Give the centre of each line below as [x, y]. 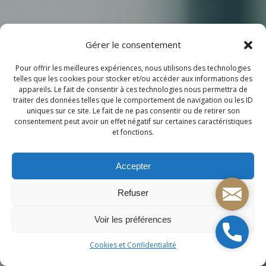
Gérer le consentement [133, 45]
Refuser [133, 192]
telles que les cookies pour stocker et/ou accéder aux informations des [133, 79]
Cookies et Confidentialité [133, 245]
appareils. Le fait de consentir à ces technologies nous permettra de [133, 89]
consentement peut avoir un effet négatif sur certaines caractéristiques [133, 121]
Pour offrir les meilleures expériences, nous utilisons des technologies [133, 68]
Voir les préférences [133, 219]
